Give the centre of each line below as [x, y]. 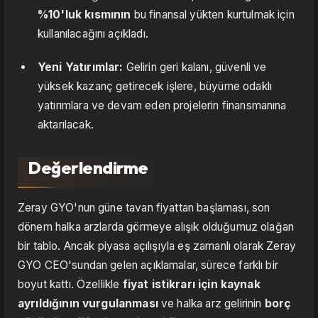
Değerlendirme [88, 168]
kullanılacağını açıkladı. [93, 34]
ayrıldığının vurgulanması [88, 304]
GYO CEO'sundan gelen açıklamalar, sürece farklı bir [148, 265]
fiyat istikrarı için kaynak [191, 285]
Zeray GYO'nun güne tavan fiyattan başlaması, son [144, 208]
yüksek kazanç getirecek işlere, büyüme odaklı [155, 87]
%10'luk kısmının [84, 15]
